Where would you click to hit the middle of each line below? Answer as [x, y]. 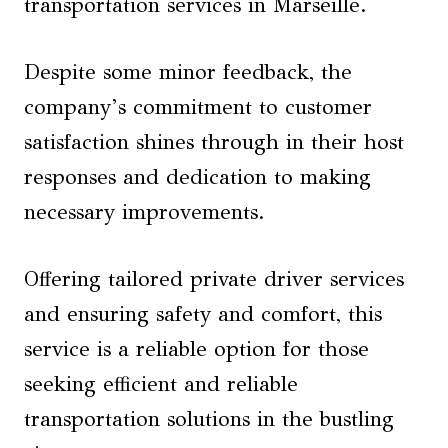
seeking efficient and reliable [161, 384]
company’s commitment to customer [198, 107]
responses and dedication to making [197, 177]
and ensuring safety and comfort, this [203, 314]
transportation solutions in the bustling [209, 419]
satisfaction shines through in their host [214, 142]
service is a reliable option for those [196, 349]
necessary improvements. [144, 212]
